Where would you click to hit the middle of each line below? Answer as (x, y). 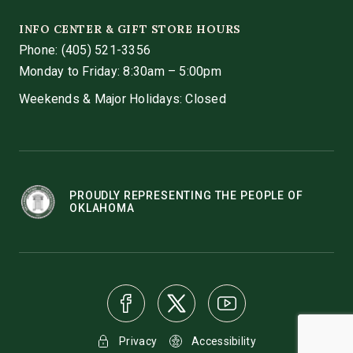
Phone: (39, 50)
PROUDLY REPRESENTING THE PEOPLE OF (186, 196)
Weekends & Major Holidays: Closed (123, 99)
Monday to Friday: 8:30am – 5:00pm (120, 72)
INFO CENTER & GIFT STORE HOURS (130, 30)
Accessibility (224, 342)
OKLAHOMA (102, 208)
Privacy (138, 342)
